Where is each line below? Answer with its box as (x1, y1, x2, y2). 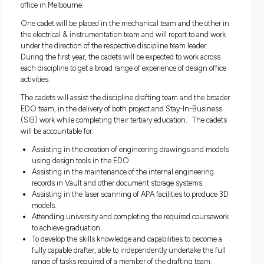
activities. (26, 159, 62, 171)
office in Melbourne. (26, 67, 104, 78)
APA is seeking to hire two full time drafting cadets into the (26, 38, 260, 50)
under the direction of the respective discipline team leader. (26, 117, 262, 129)
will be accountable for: (26, 224, 118, 236)
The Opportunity (26, 16, 106, 27)
